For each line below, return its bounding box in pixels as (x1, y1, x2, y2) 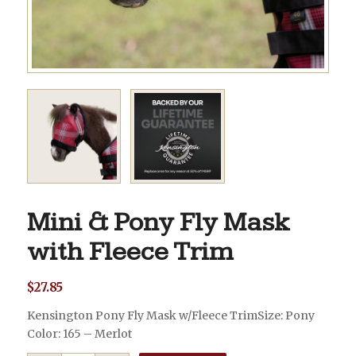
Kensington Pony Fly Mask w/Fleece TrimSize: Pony (26, 308, 315, 323)
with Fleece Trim (26, 236, 233, 269)
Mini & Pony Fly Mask (26, 207, 290, 239)
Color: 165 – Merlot (26, 327, 132, 342)
